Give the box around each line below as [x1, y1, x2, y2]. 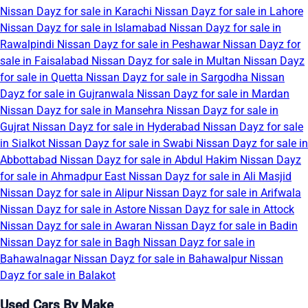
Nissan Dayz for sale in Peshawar [57, 38, 223, 52]
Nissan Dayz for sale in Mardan [137, 87, 289, 101]
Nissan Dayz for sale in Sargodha [86, 71, 251, 85]
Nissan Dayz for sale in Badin [155, 219, 298, 233]
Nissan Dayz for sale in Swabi [48, 137, 196, 151]
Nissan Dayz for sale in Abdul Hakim [60, 153, 240, 167]
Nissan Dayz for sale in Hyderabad [32, 120, 203, 134]
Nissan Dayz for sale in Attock [148, 203, 294, 217]
